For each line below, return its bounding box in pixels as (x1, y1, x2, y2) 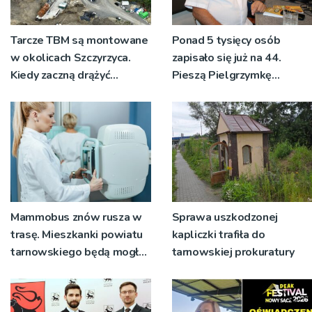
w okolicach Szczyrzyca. (10, 49, 131, 65)
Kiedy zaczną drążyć (10, 67, 111, 83)
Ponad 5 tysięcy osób (171, 32, 281, 48)
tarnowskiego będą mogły (10, 244, 144, 260)
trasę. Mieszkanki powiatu (10, 226, 143, 242)
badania (10, 279, 51, 295)
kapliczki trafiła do (171, 226, 265, 242)
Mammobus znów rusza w (10, 209, 142, 225)
